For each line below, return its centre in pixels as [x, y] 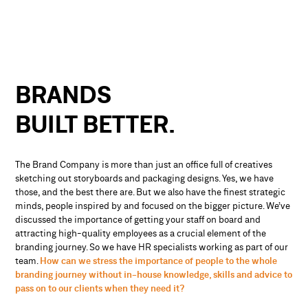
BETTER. [129, 125]
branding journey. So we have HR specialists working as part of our [152, 247]
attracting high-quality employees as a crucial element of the [141, 233]
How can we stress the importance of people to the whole [159, 261]
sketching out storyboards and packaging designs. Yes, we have [145, 178]
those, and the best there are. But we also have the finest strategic [151, 192]
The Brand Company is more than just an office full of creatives [144, 165]
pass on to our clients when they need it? [100, 288]
